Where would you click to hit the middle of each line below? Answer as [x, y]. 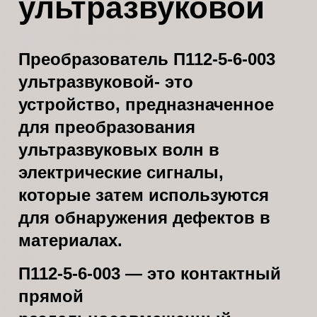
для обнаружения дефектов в [145, 218]
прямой [51, 296]
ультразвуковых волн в [119, 150]
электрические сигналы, [121, 173]
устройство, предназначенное [146, 105]
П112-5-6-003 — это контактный [150, 273]
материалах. [71, 241]
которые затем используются [144, 196]
